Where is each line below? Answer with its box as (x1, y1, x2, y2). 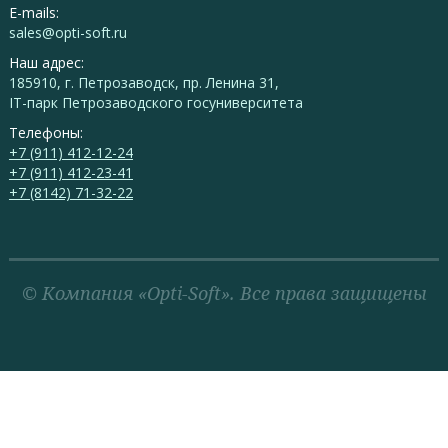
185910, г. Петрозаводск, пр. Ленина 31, (8, 72, 279, 92)
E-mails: (8, 2, 59, 22)
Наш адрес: (8, 52, 84, 72)
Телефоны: (8, 122, 83, 142)
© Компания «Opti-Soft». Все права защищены (21, 280, 427, 305)
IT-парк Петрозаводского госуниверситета (8, 92, 303, 112)
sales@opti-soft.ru (8, 22, 127, 42)
